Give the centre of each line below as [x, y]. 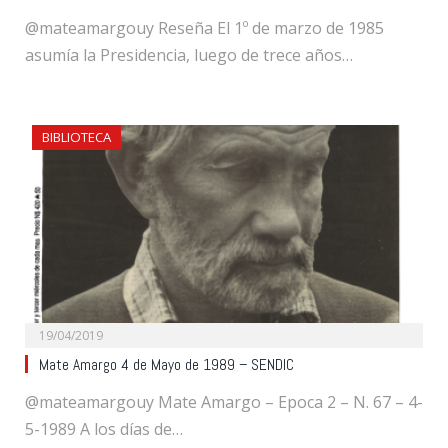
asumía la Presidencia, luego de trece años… [189, 55]
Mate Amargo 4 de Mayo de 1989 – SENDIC [166, 365]
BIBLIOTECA [76, 137]
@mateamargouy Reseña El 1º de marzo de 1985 [204, 28]
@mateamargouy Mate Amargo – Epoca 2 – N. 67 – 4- [224, 402]
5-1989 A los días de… [104, 429]
